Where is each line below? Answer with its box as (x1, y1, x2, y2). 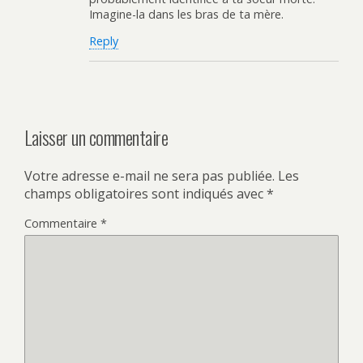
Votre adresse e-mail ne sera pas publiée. (24, 167, 275, 186)
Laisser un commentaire (24, 122, 169, 152)
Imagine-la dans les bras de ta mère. (89, 6, 284, 22)
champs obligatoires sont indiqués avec (24, 185, 267, 203)
